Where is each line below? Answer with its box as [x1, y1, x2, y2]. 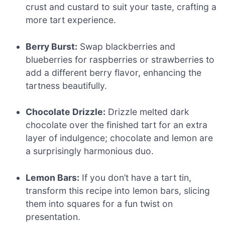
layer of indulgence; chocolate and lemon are [26, 133, 213, 144]
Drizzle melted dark [105, 106, 190, 118]
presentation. [26, 211, 81, 222]
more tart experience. [26, 15, 117, 26]
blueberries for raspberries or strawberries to [26, 54, 215, 65]
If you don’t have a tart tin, [79, 172, 192, 183]
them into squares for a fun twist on [26, 198, 173, 209]
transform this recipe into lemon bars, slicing [26, 185, 210, 196]
